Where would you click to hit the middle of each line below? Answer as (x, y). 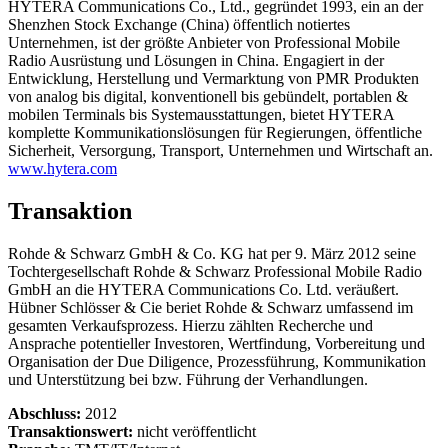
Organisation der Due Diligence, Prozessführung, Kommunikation (217, 362)
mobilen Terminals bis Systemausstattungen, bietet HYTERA (201, 115)
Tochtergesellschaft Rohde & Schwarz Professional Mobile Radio (215, 272)
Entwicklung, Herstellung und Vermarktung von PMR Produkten (213, 79)
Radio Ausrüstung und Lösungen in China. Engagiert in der (196, 61)
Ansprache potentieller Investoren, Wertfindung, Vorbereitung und (216, 344)
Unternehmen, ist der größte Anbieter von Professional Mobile (204, 43)
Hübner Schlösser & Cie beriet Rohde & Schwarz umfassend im (210, 308)
